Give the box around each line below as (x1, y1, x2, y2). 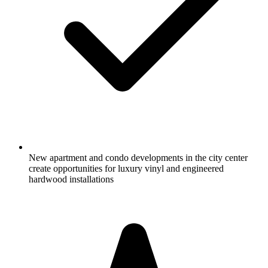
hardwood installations (29, 173, 114, 184)
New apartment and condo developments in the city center (29, 152, 248, 163)
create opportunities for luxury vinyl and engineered (29, 163, 224, 173)
